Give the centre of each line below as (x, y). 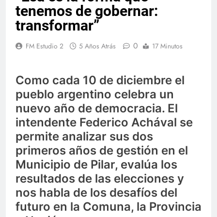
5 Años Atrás (97, 46)
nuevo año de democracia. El (97, 108)
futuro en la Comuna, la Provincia (108, 207)
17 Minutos (167, 46)
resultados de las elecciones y (100, 179)
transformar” (57, 26)
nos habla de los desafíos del (96, 193)
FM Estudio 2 (45, 46)
